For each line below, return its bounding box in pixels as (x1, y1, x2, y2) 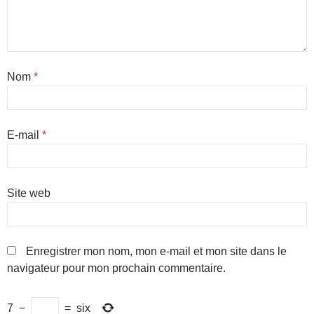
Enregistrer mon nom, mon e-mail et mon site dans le (26, 245, 287, 257)
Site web (7, 187, 50, 199)
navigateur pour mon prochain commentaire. (7, 262, 226, 274)
